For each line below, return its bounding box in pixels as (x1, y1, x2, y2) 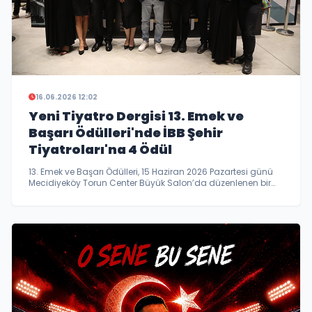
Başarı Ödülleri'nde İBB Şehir (29, 123, 223, 141)
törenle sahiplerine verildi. (29, 187, 135, 200)
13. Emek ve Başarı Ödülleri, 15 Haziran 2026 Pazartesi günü (29, 165, 273, 178)
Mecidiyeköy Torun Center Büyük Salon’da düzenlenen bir (29, 176, 271, 189)
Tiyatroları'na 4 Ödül (29, 140, 172, 158)
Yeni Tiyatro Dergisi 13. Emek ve (29, 107, 244, 125)
